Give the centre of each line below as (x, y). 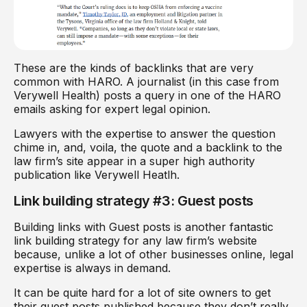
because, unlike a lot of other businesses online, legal (153, 254)
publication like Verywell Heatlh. (98, 174)
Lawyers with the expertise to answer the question (145, 133)
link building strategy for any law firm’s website (135, 240)
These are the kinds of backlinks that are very (134, 67)
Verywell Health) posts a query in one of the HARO (147, 95)
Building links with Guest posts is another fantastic (144, 226)
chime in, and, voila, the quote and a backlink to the (148, 147)
